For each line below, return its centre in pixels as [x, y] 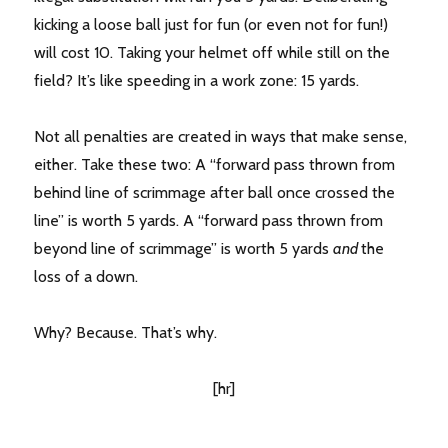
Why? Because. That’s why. [126, 333]
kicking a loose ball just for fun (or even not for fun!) [211, 25]
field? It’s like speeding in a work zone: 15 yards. [197, 81]
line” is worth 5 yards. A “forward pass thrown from [209, 221]
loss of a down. [86, 277]
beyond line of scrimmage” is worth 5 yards [184, 249]
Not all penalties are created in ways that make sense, [221, 137]
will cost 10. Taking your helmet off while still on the [212, 53]
